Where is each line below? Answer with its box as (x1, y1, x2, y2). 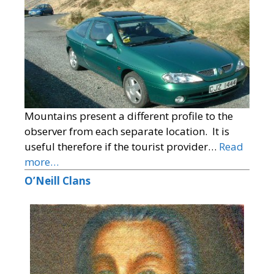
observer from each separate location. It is (24, 124, 229, 139)
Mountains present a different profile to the (24, 109, 233, 124)
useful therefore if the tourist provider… (24, 139, 219, 154)
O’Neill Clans (24, 174, 91, 188)
